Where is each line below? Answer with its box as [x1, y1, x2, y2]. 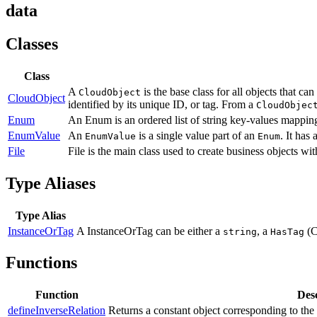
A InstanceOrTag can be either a [76, 224, 223, 237]
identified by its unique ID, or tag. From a [68, 98, 256, 110]
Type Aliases [6, 173, 96, 192]
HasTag [270, 226, 304, 237]
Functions [6, 253, 77, 272]
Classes [6, 34, 58, 53]
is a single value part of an [136, 129, 258, 142]
